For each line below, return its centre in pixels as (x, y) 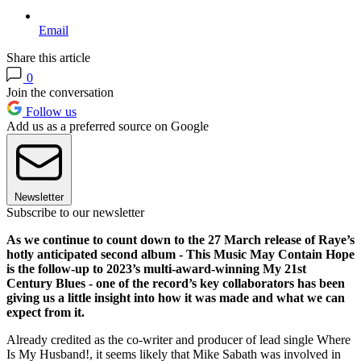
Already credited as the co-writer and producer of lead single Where (178, 340)
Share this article (48, 58)
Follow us (50, 112)
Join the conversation (60, 93)
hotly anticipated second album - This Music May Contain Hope (180, 255)
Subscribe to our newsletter (75, 213)
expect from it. (46, 313)
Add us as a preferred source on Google (108, 127)
